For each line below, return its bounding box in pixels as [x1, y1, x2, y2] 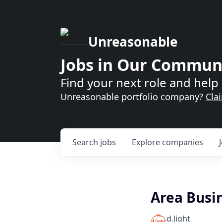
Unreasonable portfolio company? [60, 91, 206, 103]
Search [72, 137, 100, 148]
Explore [132, 137, 162, 148]
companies [162, 137, 203, 148]
